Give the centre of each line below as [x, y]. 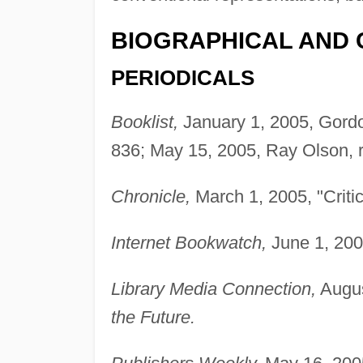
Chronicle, [150, 197]
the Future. [153, 318]
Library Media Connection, [213, 289]
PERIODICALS [182, 78]
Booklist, [144, 122]
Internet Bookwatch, [188, 243]
